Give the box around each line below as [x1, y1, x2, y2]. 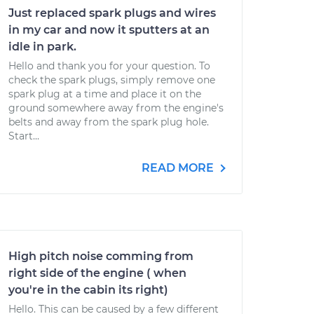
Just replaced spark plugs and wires [8, 6, 216, 20]
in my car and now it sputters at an [8, 23, 210, 36]
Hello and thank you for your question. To [8, 60, 210, 72]
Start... [8, 130, 39, 142]
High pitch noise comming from [8, 250, 193, 263]
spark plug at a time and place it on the [8, 88, 201, 100]
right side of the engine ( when [8, 266, 186, 280]
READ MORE [142, 161, 217, 175]
